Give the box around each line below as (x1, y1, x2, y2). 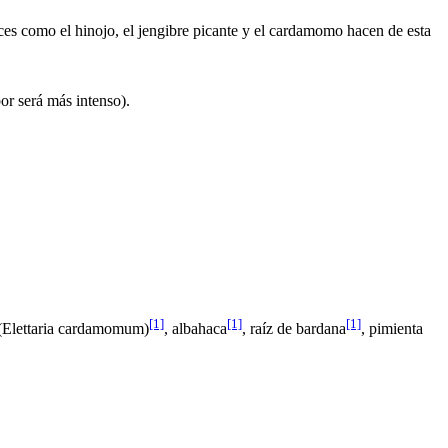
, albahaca (164, 319, 227, 337)
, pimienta (361, 319, 423, 337)
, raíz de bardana (242, 319, 346, 337)
